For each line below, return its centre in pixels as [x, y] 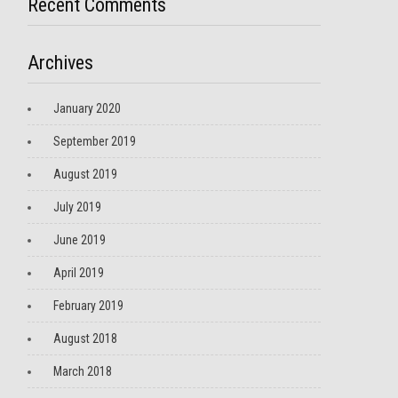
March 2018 [83, 371]
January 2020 [87, 108]
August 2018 [85, 338]
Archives [60, 63]
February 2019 [88, 306]
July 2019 [77, 207]
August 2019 [85, 174]
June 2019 [80, 240]
